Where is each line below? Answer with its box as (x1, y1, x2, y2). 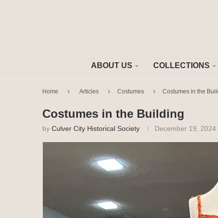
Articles (79, 88, 99, 95)
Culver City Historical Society (52, 125, 140, 132)
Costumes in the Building (42, 107, 184, 120)
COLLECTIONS (153, 61, 210, 70)
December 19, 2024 (155, 125, 216, 132)
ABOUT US (91, 61, 132, 70)
